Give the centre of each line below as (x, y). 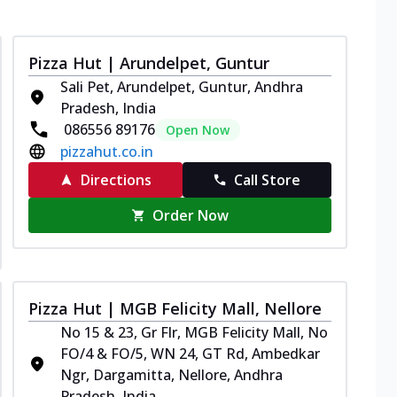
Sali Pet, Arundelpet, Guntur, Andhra (182, 86)
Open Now (198, 129)
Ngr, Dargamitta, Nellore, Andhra (171, 374)
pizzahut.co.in (107, 151)
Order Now (191, 215)
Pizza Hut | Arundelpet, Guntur (149, 62)
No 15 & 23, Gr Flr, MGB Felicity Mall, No (194, 332)
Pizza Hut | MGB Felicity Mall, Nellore (175, 308)
